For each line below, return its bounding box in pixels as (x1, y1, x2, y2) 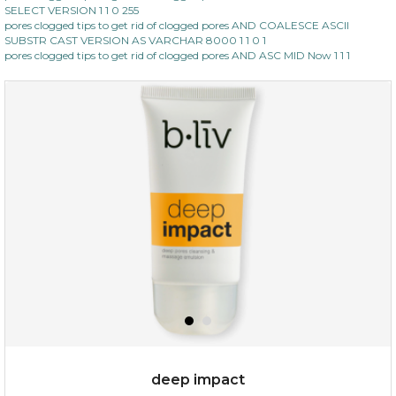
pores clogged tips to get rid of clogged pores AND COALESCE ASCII (4, 18, 349, 32)
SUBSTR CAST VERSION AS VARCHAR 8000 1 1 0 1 (4, 33, 266, 47)
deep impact (151, 370, 245, 388)
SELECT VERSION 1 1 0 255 (4, 3, 139, 17)
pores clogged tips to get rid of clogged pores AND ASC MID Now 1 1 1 (4, 48, 350, 62)
